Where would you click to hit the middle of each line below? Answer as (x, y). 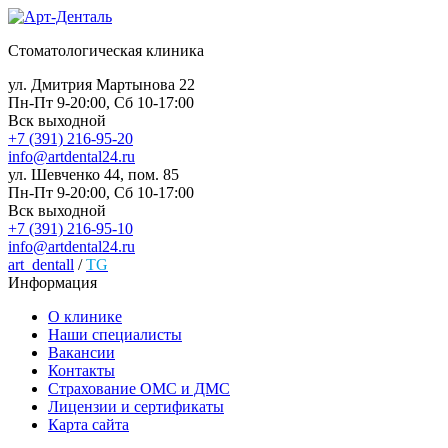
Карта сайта (88, 424)
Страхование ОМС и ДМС (139, 388)
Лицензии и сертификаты (136, 406)
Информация (52, 282)
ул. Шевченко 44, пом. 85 (93, 174)
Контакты (81, 370)
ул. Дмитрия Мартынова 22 (101, 84)
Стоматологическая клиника (106, 50)
